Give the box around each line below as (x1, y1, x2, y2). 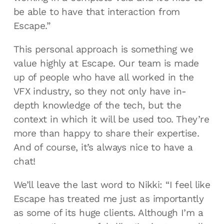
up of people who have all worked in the (13, 71, 194, 83)
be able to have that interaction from (13, 6, 180, 17)
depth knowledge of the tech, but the (13, 99, 181, 111)
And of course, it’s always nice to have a (13, 141, 193, 153)
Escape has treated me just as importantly (13, 193, 204, 205)
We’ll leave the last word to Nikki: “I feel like (13, 179, 210, 191)
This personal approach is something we (13, 43, 193, 55)
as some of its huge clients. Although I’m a (13, 207, 203, 219)
